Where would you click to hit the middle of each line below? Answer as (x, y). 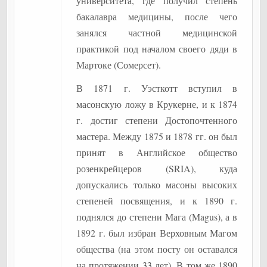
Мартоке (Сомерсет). (119, 65)
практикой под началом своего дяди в (157, 49)
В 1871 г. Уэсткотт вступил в (157, 88)
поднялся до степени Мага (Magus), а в (157, 217)
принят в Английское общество (157, 152)
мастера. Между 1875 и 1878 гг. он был (157, 136)
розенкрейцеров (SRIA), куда (157, 168)
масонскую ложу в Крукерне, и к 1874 (157, 104)
